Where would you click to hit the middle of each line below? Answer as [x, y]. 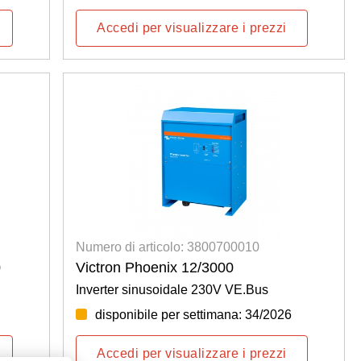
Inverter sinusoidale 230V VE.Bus [172, 289]
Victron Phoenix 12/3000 [155, 267]
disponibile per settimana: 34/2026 [194, 314]
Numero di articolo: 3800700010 [168, 247]
